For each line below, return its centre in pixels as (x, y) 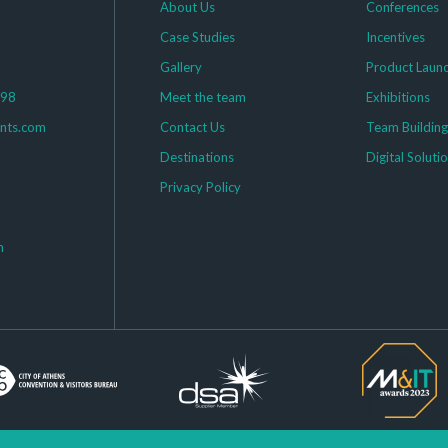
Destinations (196, 157)
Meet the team (202, 97)
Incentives (396, 37)
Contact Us (192, 127)
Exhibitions (398, 97)
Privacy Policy (200, 187)
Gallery (180, 67)
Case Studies (197, 37)
